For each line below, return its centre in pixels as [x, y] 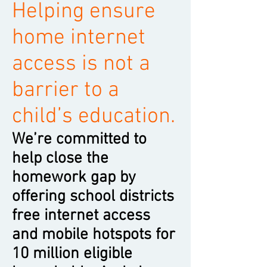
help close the [60, 159]
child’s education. [94, 117]
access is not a [81, 64]
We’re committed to [79, 139]
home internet [79, 38]
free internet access [81, 216]
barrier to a [66, 91]
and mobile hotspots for [94, 235]
